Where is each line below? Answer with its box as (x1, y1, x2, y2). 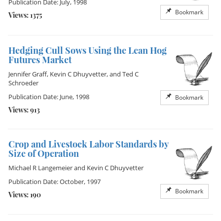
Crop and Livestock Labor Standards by (8, 138, 168, 150)
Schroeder (8, 78, 38, 87)
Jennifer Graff (8, 70, 47, 78)
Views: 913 (8, 105, 40, 114)
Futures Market (8, 54, 72, 66)
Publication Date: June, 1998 (8, 92, 89, 101)
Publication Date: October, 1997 (8, 177, 101, 186)
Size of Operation (8, 147, 79, 159)
